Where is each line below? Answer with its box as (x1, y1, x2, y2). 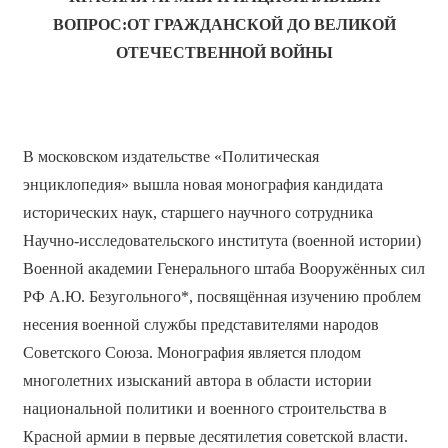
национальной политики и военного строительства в (22, 400, 387, 418)
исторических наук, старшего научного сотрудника (22, 204, 373, 222)
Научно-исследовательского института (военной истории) (22, 232, 421, 250)
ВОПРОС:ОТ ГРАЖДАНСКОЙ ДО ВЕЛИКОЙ (52, 16, 396, 34)
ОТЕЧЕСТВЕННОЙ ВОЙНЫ (115, 44, 333, 62)
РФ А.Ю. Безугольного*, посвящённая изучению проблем (22, 288, 421, 306)
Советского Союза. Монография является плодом (22, 344, 361, 362)
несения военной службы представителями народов (22, 316, 379, 334)
